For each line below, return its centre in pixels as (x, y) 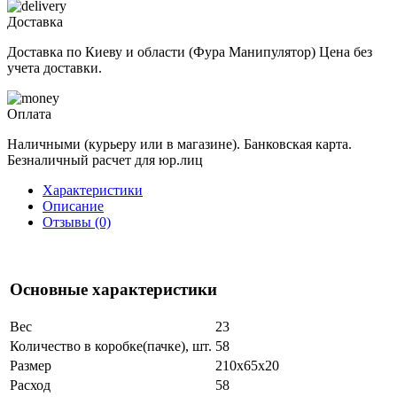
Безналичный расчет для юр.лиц (105, 160)
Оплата (29, 114)
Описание (73, 206)
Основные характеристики (113, 289)
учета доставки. (54, 68)
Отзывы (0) (77, 222)
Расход (30, 385)
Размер (31, 366)
